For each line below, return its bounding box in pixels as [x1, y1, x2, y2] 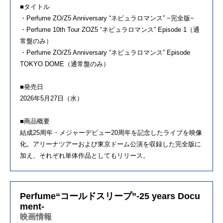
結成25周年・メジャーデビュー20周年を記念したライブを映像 [20, 128, 202, 136]
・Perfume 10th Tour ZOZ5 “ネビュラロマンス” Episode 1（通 [20, 25, 200, 33]
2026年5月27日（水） [20, 94, 83, 102]
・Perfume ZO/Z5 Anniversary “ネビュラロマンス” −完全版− [20, 14, 194, 22]
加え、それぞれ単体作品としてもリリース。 [20, 151, 149, 159]
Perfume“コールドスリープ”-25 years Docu [20, 191, 200, 201]
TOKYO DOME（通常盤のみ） [20, 60, 110, 68]
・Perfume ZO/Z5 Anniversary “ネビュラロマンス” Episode [20, 48, 190, 56]
